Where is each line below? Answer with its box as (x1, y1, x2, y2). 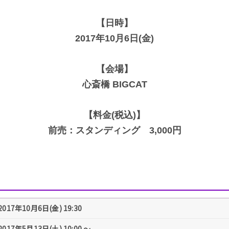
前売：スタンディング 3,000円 (48, 125, 181, 135)
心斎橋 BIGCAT (82, 79, 147, 89)
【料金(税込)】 (84, 109, 145, 120)
